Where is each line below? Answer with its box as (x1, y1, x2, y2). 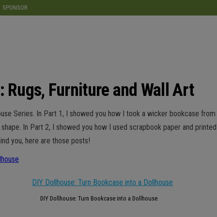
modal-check (108, 1, 151, 11)
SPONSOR (2, 4, 28, 11)
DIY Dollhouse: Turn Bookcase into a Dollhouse (40, 195, 157, 202)
